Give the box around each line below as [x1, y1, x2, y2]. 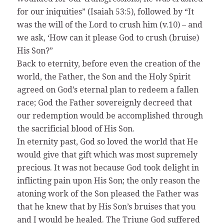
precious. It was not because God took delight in [16, 162, 199, 172]
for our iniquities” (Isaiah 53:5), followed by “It [16, 6, 194, 16]
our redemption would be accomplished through [16, 110, 203, 120]
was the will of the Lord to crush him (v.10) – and [16, 19, 202, 29]
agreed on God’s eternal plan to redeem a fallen [16, 84, 198, 94]
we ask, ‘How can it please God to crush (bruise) [16, 32, 199, 42]
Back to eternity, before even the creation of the [16, 58, 200, 68]
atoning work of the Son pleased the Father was [16, 188, 198, 198]
